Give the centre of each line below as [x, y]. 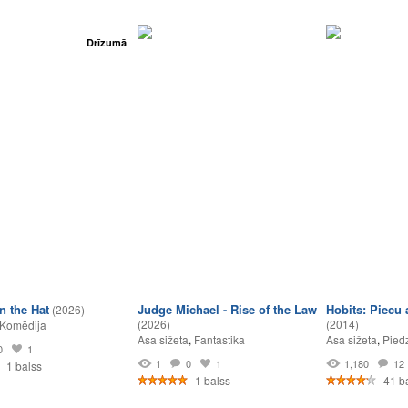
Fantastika [219, 339]
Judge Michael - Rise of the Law [227, 309]
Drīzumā [107, 42]
